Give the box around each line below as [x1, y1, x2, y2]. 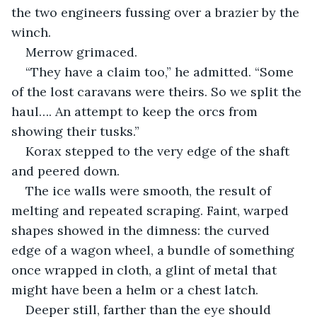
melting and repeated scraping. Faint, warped [11, 202, 292, 219]
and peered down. [11, 162, 120, 179]
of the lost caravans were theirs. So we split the [11, 83, 305, 100]
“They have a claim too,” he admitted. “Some [25, 63, 297, 80]
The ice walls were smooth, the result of [25, 182, 275, 199]
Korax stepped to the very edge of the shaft [25, 142, 293, 159]
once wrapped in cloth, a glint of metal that [11, 261, 280, 278]
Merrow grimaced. [25, 43, 137, 60]
